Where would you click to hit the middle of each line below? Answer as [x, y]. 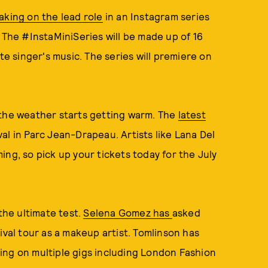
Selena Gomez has [128, 212]
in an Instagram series [156, 16]
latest [192, 114]
